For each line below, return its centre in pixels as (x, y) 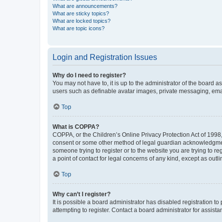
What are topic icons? (79, 28)
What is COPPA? (76, 127)
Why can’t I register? (82, 194)
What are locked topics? (82, 21)
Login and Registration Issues (105, 57)
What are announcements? (85, 6)
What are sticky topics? (81, 13)
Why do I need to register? (89, 75)
